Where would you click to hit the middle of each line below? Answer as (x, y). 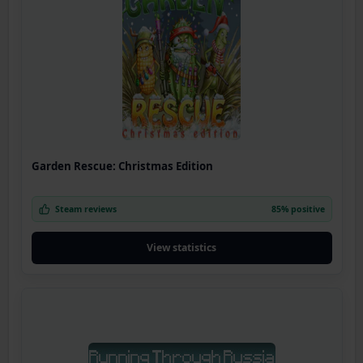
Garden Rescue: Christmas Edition (122, 167)
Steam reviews (85, 209)
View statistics (181, 248)
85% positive (298, 209)
